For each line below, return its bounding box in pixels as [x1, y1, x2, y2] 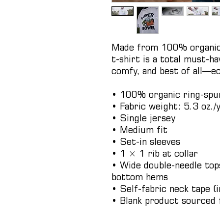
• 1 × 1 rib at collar [111, 147, 198, 159]
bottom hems [111, 171, 168, 182]
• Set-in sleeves [111, 136, 180, 147]
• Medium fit [111, 124, 167, 135]
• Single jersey [111, 112, 175, 123]
